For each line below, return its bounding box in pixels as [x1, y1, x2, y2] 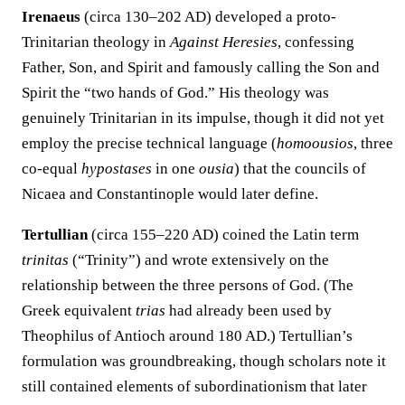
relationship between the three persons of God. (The [22, 276, 353, 294]
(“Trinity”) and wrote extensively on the [69, 250, 329, 268]
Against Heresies [170, 33, 278, 51]
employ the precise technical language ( [22, 134, 277, 152]
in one [152, 159, 199, 177]
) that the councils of [234, 159, 366, 177]
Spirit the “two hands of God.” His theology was [22, 83, 329, 101]
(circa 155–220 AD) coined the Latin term [88, 225, 359, 243]
